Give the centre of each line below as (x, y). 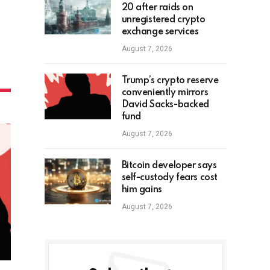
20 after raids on (157, 8)
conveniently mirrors (165, 93)
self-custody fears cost (169, 178)
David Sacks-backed (165, 105)
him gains (142, 190)
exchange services (160, 32)
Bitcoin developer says (169, 166)
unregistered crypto (163, 20)
